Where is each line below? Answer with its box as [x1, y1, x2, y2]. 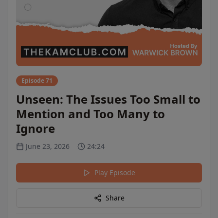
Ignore [16, 120, 55, 136]
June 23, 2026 [26, 142, 70, 151]
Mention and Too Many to [16, 106, 165, 122]
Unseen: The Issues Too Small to [16, 91, 200, 107]
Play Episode [94, 168, 135, 177]
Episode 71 [21, 76, 53, 85]
